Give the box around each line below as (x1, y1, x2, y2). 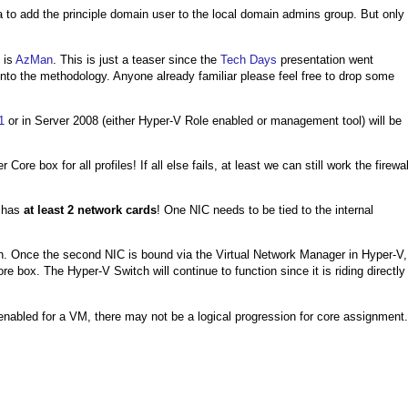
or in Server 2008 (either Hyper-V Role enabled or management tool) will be (5, 113, 402, 127)
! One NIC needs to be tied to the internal (157, 203, 373, 218)
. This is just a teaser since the (53, 52, 220, 66)
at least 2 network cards (24, 203, 157, 218)
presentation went (277, 52, 373, 66)
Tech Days (220, 52, 277, 66)
